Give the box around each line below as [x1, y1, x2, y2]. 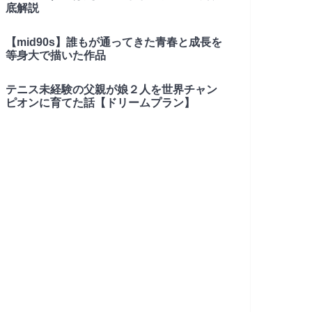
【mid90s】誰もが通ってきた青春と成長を [6, 36, 222, 48]
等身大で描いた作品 [6, 49, 106, 61]
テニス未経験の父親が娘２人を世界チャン [6, 83, 217, 95]
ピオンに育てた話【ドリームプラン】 [6, 96, 195, 109]
